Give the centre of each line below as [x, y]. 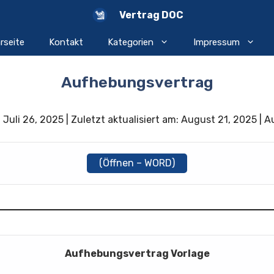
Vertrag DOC [151, 15]
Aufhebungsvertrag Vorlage [137, 254]
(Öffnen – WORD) [137, 163]
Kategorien [130, 42]
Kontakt [66, 42]
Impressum [216, 42]
